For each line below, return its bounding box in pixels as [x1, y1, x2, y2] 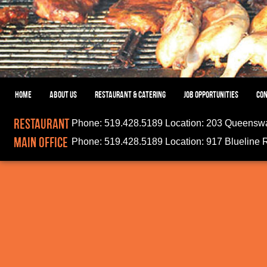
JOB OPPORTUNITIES [184, 89, 238, 100]
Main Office [14, 133, 68, 150]
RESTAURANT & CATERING [95, 89, 166, 100]
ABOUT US [49, 89, 77, 100]
